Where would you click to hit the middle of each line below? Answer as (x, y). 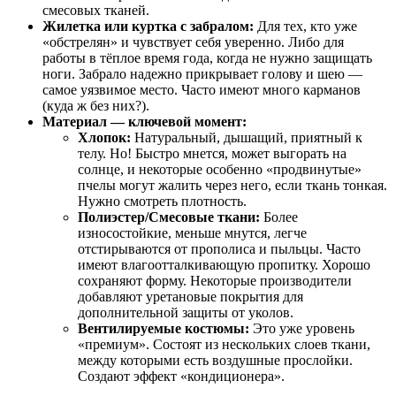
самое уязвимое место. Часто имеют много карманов (202, 90)
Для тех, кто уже (305, 27)
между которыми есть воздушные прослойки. (215, 361)
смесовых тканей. (96, 11)
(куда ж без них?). (96, 106)
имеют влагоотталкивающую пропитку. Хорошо (224, 265)
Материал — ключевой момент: (145, 122)
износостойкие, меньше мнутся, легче (192, 233)
